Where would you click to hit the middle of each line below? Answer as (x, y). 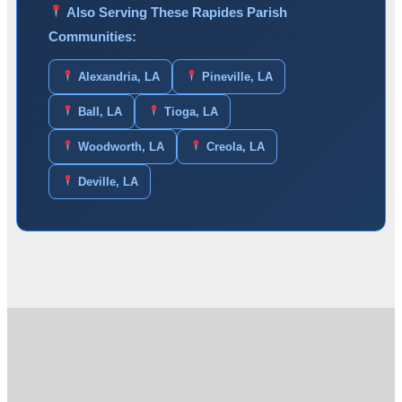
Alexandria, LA (117, 76)
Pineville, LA (235, 76)
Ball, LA (98, 111)
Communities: (92, 36)
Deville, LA (106, 181)
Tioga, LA (189, 111)
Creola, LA (233, 146)
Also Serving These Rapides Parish (176, 12)
